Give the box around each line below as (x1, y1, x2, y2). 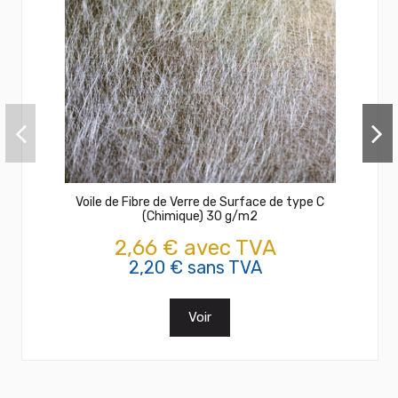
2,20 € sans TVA (129, 256, 262, 278)
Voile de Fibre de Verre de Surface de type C (76, 194, 324, 210)
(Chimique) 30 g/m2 (142, 208, 258, 224)
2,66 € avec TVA (115, 235, 276, 260)
